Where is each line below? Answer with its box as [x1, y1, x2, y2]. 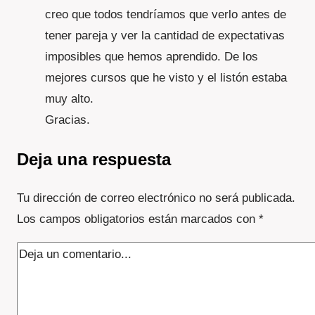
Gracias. [45, 113, 90, 127]
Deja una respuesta [17, 150, 171, 169]
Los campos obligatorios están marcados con [17, 212, 259, 226]
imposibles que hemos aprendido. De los [45, 50, 258, 64]
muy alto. [45, 92, 94, 106]
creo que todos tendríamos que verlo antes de [45, 8, 286, 22]
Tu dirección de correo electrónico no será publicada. [17, 191, 295, 205]
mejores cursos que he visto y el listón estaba [45, 71, 287, 85]
